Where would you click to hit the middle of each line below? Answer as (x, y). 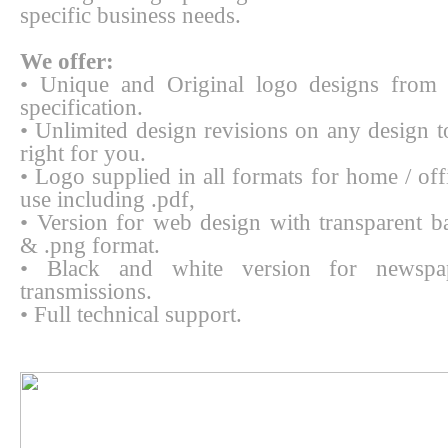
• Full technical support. (131, 314)
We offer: (67, 61)
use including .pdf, (107, 199)
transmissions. (86, 291)
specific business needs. (130, 15)
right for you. (83, 153)
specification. (81, 107)
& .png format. (90, 245)
